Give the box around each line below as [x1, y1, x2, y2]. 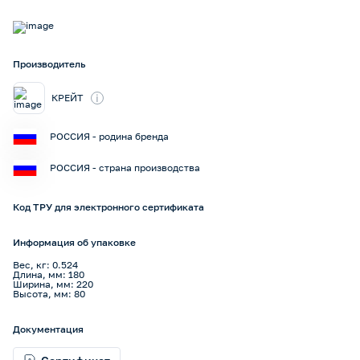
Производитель [13, 58, 85, 71]
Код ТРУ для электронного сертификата [13, 201, 204, 214]
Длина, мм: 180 [13, 268, 84, 281]
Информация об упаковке [13, 236, 136, 249]
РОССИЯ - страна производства [50, 161, 200, 174]
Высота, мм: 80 [13, 288, 85, 301]
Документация [13, 323, 84, 336]
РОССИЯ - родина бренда [50, 129, 169, 142]
